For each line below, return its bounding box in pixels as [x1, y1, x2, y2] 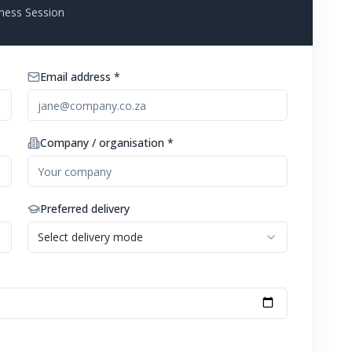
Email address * [39, 69, 120, 84]
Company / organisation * [39, 135, 174, 150]
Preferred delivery [39, 201, 130, 216]
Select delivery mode [37, 229, 143, 244]
